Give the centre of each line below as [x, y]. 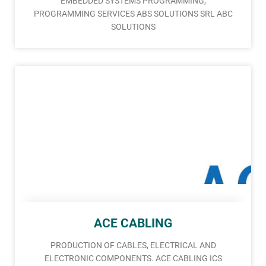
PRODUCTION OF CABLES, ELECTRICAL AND [133, 246]
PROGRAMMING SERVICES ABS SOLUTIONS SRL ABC [133, 14]
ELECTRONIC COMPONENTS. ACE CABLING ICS [133, 259]
